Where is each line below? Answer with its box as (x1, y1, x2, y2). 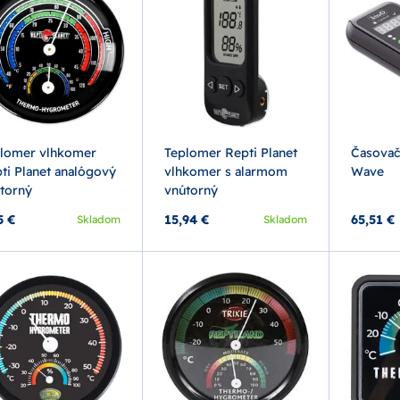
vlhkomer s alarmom (164, 162, 288, 179)
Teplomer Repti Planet (164, 144, 298, 161)
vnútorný (164, 181, 219, 198)
